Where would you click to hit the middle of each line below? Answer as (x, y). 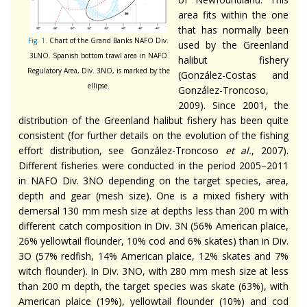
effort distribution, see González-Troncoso (122, 150)
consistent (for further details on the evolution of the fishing (153, 135)
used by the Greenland (233, 45)
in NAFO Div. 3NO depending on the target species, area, (153, 180)
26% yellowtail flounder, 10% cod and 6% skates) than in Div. (153, 241)
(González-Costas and (233, 75)
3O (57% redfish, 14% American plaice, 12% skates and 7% (153, 256)
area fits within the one (233, 14)
